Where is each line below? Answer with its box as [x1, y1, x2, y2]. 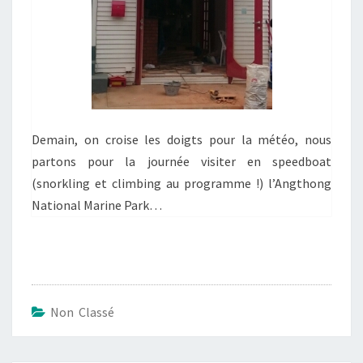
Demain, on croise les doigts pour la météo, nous [32, 130, 331, 147]
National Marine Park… [32, 196, 162, 213]
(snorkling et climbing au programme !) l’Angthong [32, 174, 331, 191]
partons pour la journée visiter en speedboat [32, 152, 331, 169]
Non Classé [50, 303, 114, 320]
